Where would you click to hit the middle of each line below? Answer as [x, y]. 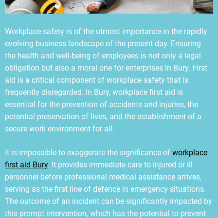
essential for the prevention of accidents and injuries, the [101, 105]
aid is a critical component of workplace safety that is [97, 80]
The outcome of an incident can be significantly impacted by [109, 201]
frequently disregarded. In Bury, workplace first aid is [94, 92]
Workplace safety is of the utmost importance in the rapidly [106, 32]
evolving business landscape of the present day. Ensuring [103, 44]
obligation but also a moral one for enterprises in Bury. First [106, 68]
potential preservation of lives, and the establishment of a [103, 117]
